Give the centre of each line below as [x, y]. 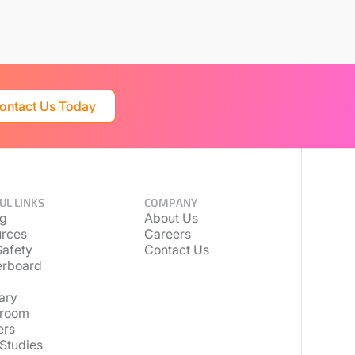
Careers [168, 234]
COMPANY [171, 202]
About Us [172, 218]
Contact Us [177, 250]
